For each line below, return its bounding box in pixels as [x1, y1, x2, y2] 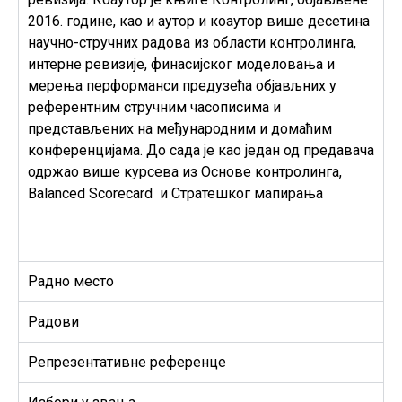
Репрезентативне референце [28, 353, 226, 371]
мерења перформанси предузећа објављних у [28, 76, 336, 94]
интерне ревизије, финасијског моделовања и [28, 55, 335, 73]
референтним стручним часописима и [28, 98, 281, 116]
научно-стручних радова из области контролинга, [28, 33, 356, 51]
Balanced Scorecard [28, 184, 153, 202]
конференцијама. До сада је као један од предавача [28, 141, 374, 159]
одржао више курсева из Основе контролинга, [28, 162, 342, 180]
